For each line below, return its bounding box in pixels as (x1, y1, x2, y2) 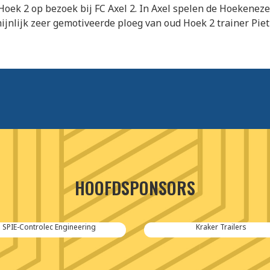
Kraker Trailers (195, 222, 246, 233)
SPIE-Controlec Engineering (2, 222, 96, 233)
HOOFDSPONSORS (75, 175, 195, 201)
